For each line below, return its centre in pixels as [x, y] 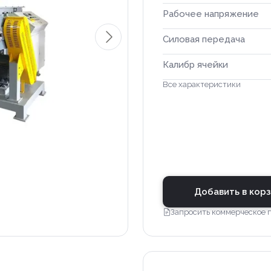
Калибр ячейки [195, 65]
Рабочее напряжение [211, 14]
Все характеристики [202, 84]
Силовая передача [204, 39]
